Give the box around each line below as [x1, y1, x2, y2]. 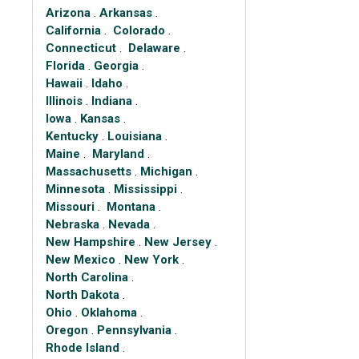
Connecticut [45, 41, 116, 56]
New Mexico [45, 252, 115, 268]
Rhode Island [45, 341, 119, 356]
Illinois [45, 94, 83, 109]
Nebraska [45, 217, 99, 232]
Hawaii [45, 76, 83, 91]
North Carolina [45, 270, 128, 285]
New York [123, 252, 179, 268]
